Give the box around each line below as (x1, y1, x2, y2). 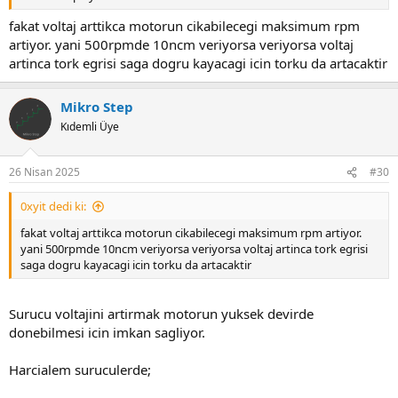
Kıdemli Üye (60, 118, 119, 134)
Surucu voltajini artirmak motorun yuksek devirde (9, 304, 314, 322)
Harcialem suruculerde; (9, 360, 151, 378)
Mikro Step (60, 97, 133, 115)
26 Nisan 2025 (9, 164, 80, 180)
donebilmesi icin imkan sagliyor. (9, 322, 205, 341)
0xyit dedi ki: (20, 198, 86, 215)
